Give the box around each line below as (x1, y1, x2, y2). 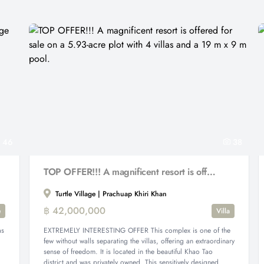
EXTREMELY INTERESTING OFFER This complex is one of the (44, 225, 230, 236)
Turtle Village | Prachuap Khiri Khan (53, 189, 167, 199)
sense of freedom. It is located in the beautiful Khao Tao (44, 246, 213, 257)
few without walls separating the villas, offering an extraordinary (44, 236, 235, 246)
